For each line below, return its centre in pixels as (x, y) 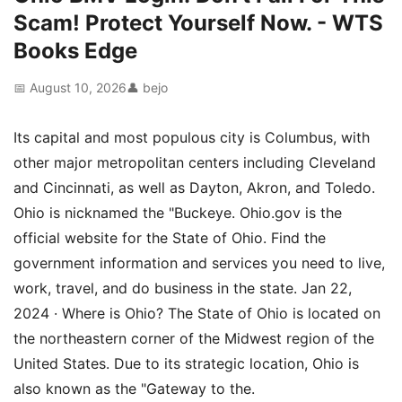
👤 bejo (147, 87)
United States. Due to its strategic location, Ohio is (186, 363)
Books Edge (75, 51)
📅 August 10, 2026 (70, 87)
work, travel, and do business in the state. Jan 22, (183, 288)
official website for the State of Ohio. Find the (170, 238)
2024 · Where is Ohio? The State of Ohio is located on (197, 313)
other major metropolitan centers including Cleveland (195, 162)
